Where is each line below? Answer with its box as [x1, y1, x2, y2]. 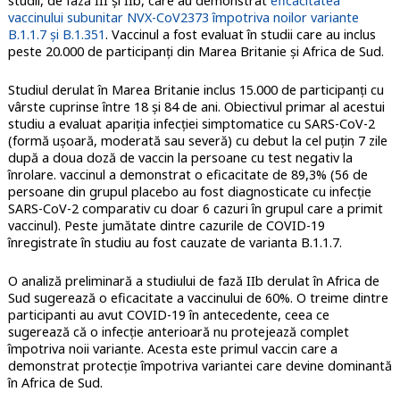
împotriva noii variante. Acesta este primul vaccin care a [7, 339, 337, 357]
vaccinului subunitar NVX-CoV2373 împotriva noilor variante [7, 8, 359, 26]
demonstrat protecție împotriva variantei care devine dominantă [7, 356, 392, 374]
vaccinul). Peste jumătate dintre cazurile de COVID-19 [7, 216, 325, 234]
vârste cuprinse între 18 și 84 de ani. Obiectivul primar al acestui [7, 97, 385, 115]
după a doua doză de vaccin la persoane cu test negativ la [7, 148, 353, 166]
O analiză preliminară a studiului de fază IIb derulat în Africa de [7, 271, 379, 289]
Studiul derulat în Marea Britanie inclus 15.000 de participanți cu [7, 80, 384, 98]
